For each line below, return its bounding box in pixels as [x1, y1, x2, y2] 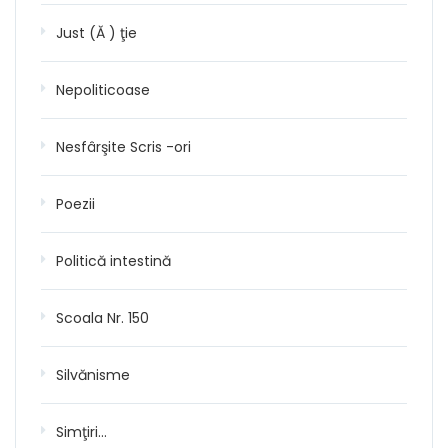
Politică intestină [56, 250, 171, 271]
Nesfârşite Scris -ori [56, 136, 191, 157]
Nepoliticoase [56, 79, 150, 100]
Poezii [56, 193, 95, 214]
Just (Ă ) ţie [56, 22, 137, 43]
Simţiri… [56, 421, 107, 442]
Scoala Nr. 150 [56, 307, 149, 328]
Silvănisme [56, 364, 130, 385]
